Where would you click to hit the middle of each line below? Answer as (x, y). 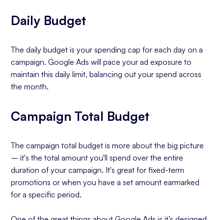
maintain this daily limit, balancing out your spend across (106, 74)
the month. (30, 86)
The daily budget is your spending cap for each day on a (107, 50)
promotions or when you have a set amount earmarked (105, 182)
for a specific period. (46, 194)
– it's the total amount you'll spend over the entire (97, 158)
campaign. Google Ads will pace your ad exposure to (101, 62)
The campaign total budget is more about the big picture (108, 145)
